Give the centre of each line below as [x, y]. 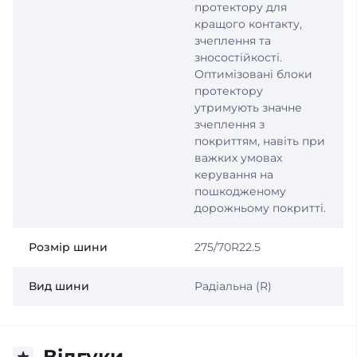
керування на [233, 175]
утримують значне [248, 108]
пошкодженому [240, 191]
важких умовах [238, 158]
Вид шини [59, 286]
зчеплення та [232, 41]
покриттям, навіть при [259, 141]
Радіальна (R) [233, 286]
